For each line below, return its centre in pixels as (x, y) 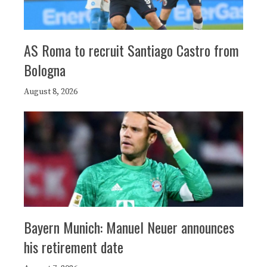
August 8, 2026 (51, 91)
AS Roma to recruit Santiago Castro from (131, 50)
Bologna (45, 69)
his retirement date (74, 246)
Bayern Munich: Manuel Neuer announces (129, 227)
